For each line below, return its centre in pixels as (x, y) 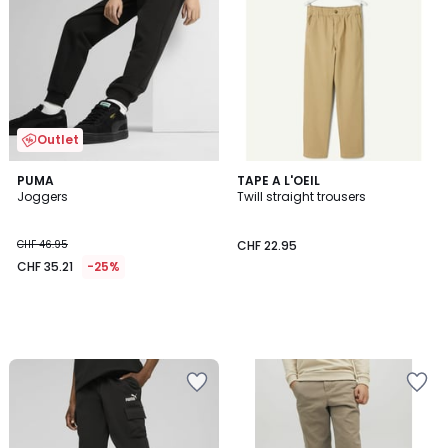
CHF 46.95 (42, 244)
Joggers (42, 196)
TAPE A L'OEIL (278, 180)
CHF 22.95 (267, 245)
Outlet (58, 139)
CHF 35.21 (45, 266)
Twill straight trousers (301, 196)
